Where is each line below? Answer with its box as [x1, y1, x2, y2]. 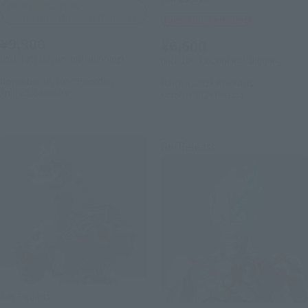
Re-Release [160, 138, 217, 154]
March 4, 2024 [160, 77, 214, 89]
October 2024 [160, 89, 213, 101]
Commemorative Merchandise [1, 11, 138, 25]
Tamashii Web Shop [162, 13, 250, 27]
